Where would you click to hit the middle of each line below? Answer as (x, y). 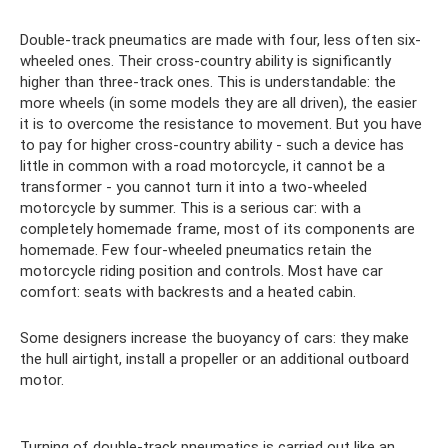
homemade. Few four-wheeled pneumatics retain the (196, 249)
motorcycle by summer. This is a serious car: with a (190, 207)
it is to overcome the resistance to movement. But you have (221, 123)
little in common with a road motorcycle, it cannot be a (202, 165)
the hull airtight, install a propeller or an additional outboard (214, 358)
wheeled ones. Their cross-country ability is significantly (205, 60)
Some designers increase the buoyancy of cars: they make (214, 337)
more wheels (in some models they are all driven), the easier (218, 102)
